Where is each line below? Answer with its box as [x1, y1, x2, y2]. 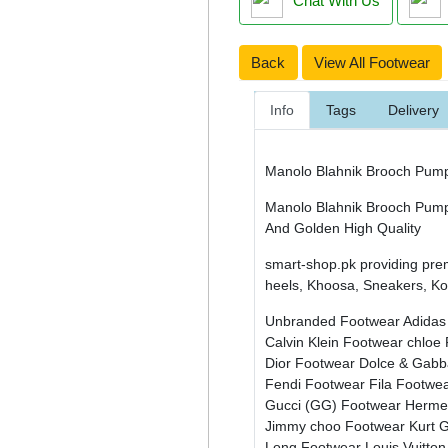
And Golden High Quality [265, 220, 421, 237]
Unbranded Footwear [265, 313, 403, 330]
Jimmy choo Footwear [265, 418, 409, 435]
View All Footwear [313, 53, 430, 71]
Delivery [388, 101, 439, 118]
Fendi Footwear [265, 376, 369, 393]
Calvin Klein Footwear [265, 334, 407, 351]
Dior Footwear [265, 355, 359, 372]
